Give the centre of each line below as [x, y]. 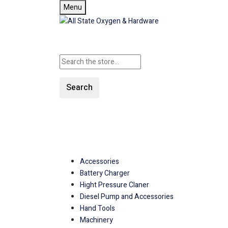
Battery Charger [105, 173]
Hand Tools [97, 208]
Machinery [96, 220]
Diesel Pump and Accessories [127, 196]
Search [79, 87]
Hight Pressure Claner [115, 185]
